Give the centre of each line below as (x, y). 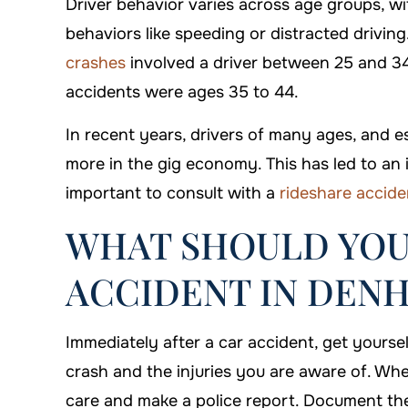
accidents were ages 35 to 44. (182, 92)
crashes (96, 63)
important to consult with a (170, 194)
